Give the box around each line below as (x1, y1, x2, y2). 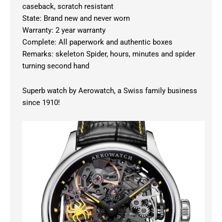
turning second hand (22, 61, 89, 71)
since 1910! (22, 98, 60, 107)
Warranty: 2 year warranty (22, 26, 106, 35)
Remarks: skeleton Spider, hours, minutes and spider (22, 50, 195, 59)
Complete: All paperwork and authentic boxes (22, 38, 172, 47)
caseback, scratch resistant (22, 2, 113, 11)
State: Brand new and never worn (22, 14, 130, 23)
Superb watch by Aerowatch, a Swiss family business (22, 86, 197, 95)
